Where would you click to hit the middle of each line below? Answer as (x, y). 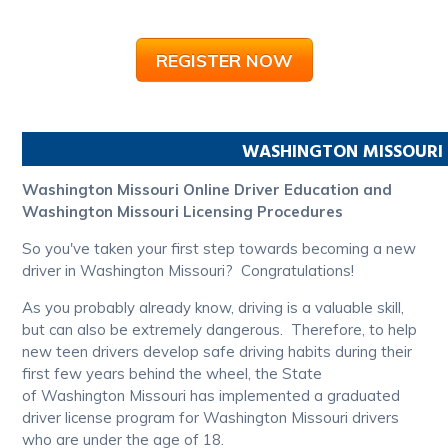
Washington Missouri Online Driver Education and (207, 190)
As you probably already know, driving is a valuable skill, (213, 308)
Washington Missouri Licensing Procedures (183, 212)
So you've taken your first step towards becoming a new (219, 249)
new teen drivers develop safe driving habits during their (217, 352)
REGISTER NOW (224, 60)
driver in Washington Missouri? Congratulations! (190, 271)
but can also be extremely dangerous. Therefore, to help (220, 330)
